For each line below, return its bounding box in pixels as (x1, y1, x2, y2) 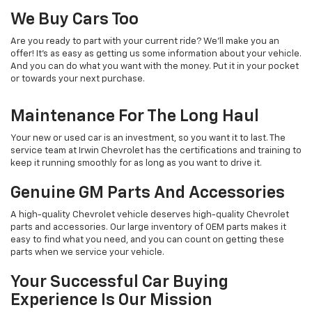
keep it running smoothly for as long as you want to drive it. (10, 159, 262, 169)
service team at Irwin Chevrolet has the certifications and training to (10, 146, 302, 156)
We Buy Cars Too (10, 11, 139, 29)
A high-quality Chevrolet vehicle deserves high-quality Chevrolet (10, 210, 289, 220)
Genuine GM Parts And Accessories (10, 185, 285, 202)
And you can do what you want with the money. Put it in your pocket (10, 62, 299, 72)
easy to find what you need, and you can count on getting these (10, 235, 284, 245)
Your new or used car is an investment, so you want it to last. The (10, 134, 286, 143)
